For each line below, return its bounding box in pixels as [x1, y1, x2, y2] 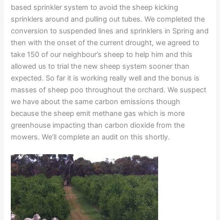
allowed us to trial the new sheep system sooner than [11, 61, 190, 71]
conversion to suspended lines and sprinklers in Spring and [11, 26, 209, 35]
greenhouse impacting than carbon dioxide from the [11, 120, 185, 130]
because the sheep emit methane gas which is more [11, 109, 185, 118]
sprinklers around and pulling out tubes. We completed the [11, 14, 205, 24]
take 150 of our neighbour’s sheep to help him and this [11, 50, 193, 59]
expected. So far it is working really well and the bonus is [11, 73, 200, 82]
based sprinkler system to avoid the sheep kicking [11, 2, 179, 12]
